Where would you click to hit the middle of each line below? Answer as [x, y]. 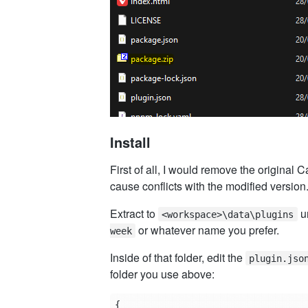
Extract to [134, 213]
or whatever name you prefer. [208, 230]
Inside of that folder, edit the [178, 257]
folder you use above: [162, 274]
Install [130, 142]
